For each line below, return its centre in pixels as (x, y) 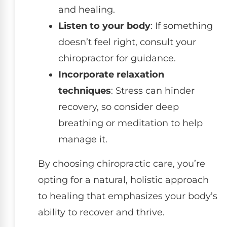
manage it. (83, 140)
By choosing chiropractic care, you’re (122, 164)
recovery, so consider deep (119, 107)
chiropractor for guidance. (117, 59)
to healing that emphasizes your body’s (128, 196)
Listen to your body (104, 26)
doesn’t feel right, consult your (127, 42)
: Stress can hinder (153, 91)
